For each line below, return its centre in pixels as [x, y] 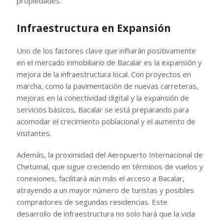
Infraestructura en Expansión [94, 28]
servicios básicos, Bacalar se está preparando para [103, 109]
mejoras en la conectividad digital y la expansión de [103, 97]
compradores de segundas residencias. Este [92, 202]
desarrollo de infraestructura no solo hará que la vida [106, 213]
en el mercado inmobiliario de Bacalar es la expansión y [109, 62]
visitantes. [34, 133]
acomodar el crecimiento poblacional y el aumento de [106, 121]
